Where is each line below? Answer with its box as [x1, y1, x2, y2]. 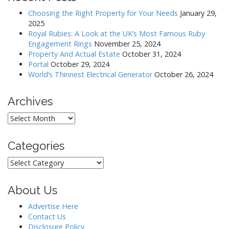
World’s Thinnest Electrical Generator [28, 70, 152, 79]
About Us [8, 184, 57, 197]
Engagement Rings [28, 39, 92, 49]
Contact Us [28, 212, 66, 221]
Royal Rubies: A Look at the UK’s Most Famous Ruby [28, 29, 205, 38]
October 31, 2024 [122, 49, 181, 59]
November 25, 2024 [94, 39, 161, 49]
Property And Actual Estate [28, 49, 120, 59]
